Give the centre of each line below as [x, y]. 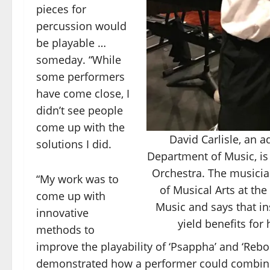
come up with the [80, 127]
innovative [62, 213]
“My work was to [77, 179]
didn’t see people [80, 111]
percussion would [81, 26]
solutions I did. [74, 144]
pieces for [61, 9]
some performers [80, 77]
